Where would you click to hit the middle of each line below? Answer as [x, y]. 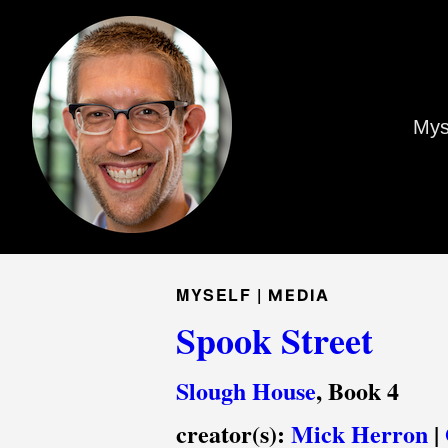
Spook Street [274, 340]
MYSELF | [222, 294]
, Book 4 [357, 390]
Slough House [246, 390]
